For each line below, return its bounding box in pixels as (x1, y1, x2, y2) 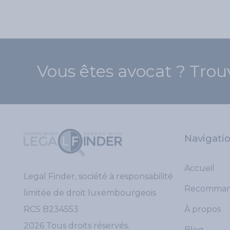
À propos (184, 204, 221, 214)
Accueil (184, 163, 215, 173)
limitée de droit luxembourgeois (24, 187, 156, 198)
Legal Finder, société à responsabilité (24, 171, 173, 181)
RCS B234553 (24, 204, 79, 214)
